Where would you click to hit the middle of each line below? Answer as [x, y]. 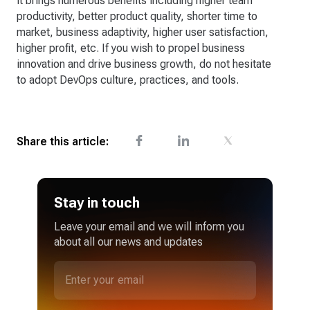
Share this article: [63, 142]
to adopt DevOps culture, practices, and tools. [128, 80]
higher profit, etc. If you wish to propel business [131, 48]
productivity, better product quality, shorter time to [137, 17]
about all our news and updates [128, 242]
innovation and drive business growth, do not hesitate [144, 64]
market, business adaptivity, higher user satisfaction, [143, 33]
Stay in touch [97, 203]
